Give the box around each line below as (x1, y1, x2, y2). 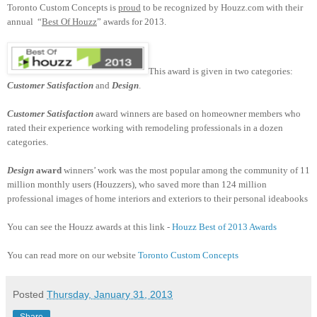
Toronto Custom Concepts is (7, 1, 118, 13)
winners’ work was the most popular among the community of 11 (62, 164, 310, 175)
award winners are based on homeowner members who (93, 108, 301, 119)
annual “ (7, 16, 42, 27)
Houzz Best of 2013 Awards (172, 221, 277, 232)
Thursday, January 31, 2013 (47, 288, 173, 300)
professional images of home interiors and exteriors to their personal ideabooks (7, 192, 308, 204)
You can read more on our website (7, 249, 138, 260)
